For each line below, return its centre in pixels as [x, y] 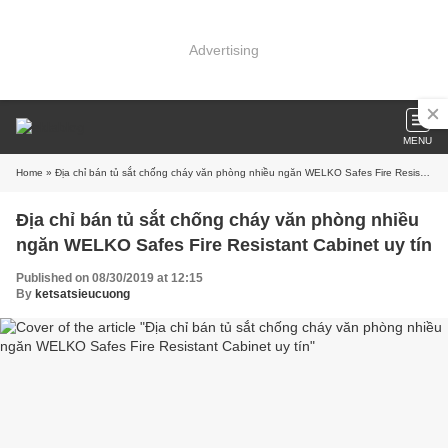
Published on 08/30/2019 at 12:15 [109, 278]
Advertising [224, 49]
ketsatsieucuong [82, 294]
